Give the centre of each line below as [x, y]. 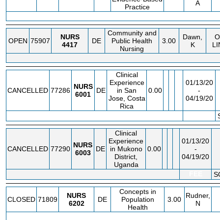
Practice [137, 7]
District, [126, 157]
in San [127, 90]
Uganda [126, 165]
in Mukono [126, 149]
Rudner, [198, 195]
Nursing [132, 49]
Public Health [132, 41]
